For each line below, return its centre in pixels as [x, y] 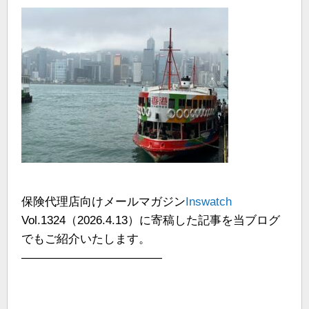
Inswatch [209, 202]
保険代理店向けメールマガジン [103, 202]
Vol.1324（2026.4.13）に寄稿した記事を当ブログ [151, 220]
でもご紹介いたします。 [86, 239]
